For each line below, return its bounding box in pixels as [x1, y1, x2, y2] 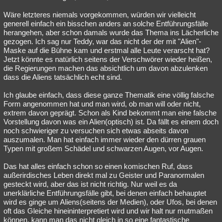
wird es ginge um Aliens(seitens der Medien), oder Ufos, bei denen [3, 198, 217, 206]
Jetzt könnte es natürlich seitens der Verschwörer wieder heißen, [3, 55, 212, 63]
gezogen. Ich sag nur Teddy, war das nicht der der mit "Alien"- [3, 37, 201, 46]
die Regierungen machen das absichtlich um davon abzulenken [3, 64, 208, 72]
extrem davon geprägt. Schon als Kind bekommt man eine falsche [3, 109, 217, 117]
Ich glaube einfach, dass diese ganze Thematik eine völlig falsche [3, 91, 214, 99]
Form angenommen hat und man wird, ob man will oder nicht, [3, 100, 201, 108]
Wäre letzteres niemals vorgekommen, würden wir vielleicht [3, 10, 196, 19]
